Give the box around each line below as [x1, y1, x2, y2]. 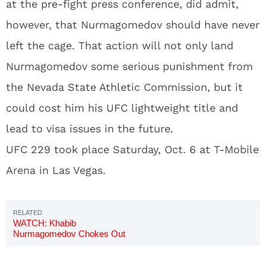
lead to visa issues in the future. [6, 122, 173, 135]
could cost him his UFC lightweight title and [6, 102, 238, 114]
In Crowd [13, 250, 48, 260]
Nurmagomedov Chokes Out [13, 229, 125, 239]
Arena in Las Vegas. [6, 164, 106, 176]
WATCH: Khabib [13, 218, 76, 228]
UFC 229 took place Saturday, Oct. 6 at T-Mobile [6, 143, 259, 156]
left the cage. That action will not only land [6, 39, 233, 52]
